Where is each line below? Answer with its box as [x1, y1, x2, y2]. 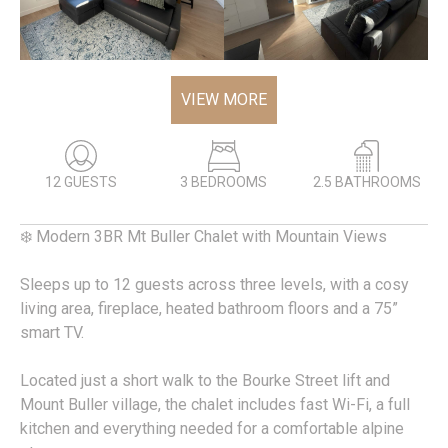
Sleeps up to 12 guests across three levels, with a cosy [20, 275, 409, 295]
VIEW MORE [181, 90, 267, 110]
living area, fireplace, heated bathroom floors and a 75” [20, 299, 398, 319]
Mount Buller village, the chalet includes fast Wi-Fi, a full [20, 395, 410, 415]
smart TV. [20, 323, 84, 343]
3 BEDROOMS [180, 174, 268, 191]
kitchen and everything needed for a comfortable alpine [20, 419, 404, 439]
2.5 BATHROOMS [312, 174, 421, 191]
